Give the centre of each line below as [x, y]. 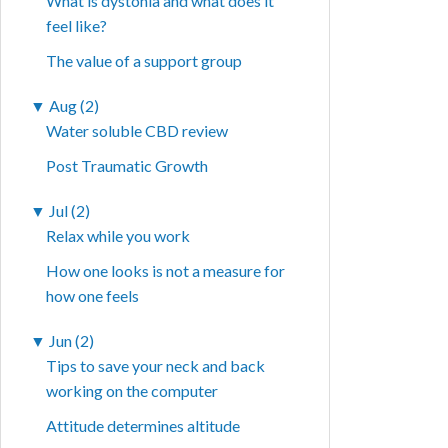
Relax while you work [118, 236]
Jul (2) [70, 211]
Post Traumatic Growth [127, 166]
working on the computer [132, 391]
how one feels [93, 296]
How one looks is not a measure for [166, 271]
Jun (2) [72, 341]
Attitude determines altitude [143, 426]
